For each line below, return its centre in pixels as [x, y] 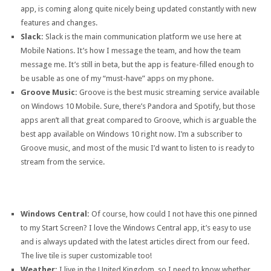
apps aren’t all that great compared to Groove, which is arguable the [138, 120]
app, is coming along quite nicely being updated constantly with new [138, 9]
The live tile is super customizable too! [86, 256]
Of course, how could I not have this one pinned [173, 214]
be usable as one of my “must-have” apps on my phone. [117, 79]
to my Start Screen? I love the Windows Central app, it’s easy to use [135, 228]
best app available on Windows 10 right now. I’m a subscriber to [131, 134]
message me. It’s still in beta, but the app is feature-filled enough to [137, 65]
